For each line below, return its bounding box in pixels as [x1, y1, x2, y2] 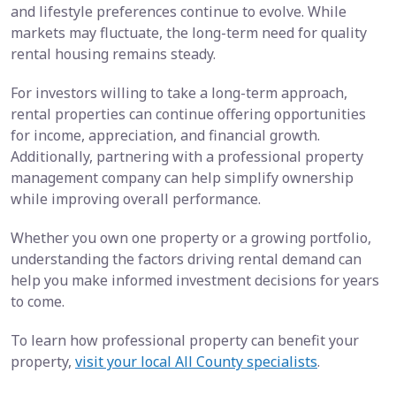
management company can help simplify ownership [11, 168, 354, 188]
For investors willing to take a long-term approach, [11, 83, 347, 103]
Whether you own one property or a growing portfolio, [11, 228, 371, 248]
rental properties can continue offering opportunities [11, 104, 366, 125]
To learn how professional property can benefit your [11, 331, 359, 351]
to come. [11, 292, 65, 312]
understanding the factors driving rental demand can [11, 249, 362, 270]
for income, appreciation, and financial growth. [11, 126, 320, 146]
